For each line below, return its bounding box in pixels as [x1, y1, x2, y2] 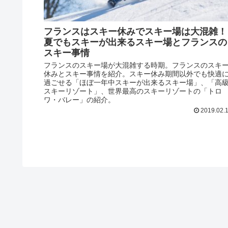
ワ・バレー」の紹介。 [44, 96, 115, 104]
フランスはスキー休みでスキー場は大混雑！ [44, 26, 227, 37]
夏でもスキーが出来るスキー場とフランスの [44, 37, 227, 47]
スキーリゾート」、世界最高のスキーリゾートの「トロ [44, 87, 222, 95]
